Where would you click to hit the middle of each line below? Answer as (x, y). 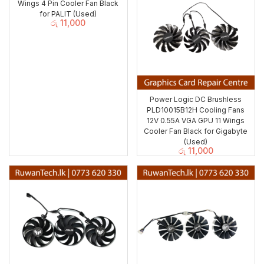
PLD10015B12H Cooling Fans (196, 110)
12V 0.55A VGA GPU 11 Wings (196, 121)
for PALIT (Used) (68, 14)
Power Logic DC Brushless (196, 100)
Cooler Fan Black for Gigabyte (196, 131)
